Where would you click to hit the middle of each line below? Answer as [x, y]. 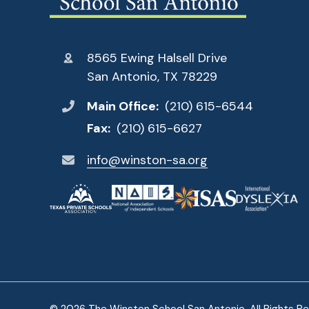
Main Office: [124, 107]
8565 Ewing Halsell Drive [157, 58]
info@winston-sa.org [147, 160]
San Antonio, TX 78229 [152, 76]
